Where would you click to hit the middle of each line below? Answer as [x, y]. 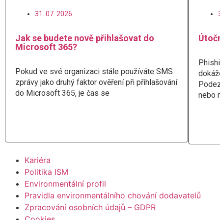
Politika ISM [46, 172]
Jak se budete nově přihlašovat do [85, 38]
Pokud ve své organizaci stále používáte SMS [94, 71]
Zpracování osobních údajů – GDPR [90, 207]
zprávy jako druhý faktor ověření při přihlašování [96, 82]
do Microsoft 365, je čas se [62, 93]
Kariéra [38, 160]
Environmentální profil [65, 184]
